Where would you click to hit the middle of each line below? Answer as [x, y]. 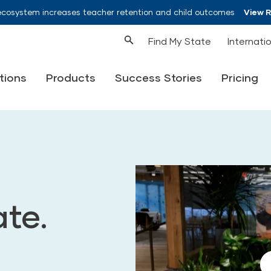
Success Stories [158, 77]
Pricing [240, 77]
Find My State [179, 41]
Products [70, 77]
